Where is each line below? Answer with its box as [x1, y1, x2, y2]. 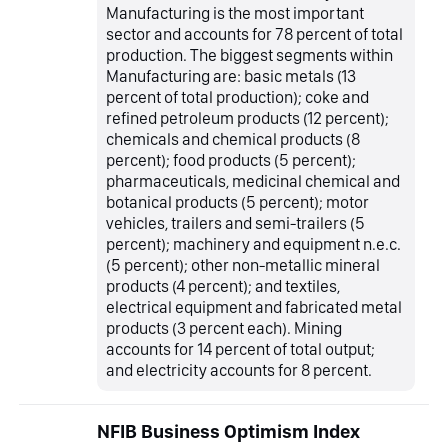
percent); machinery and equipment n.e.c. [106, 234, 402, 255]
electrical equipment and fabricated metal [106, 297, 403, 318]
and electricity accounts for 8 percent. [106, 360, 373, 381]
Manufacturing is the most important [106, 3, 365, 24]
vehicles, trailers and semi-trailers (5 [106, 213, 366, 234]
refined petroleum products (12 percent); [106, 108, 390, 129]
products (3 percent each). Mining [106, 318, 343, 339]
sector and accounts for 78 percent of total [106, 24, 404, 45]
